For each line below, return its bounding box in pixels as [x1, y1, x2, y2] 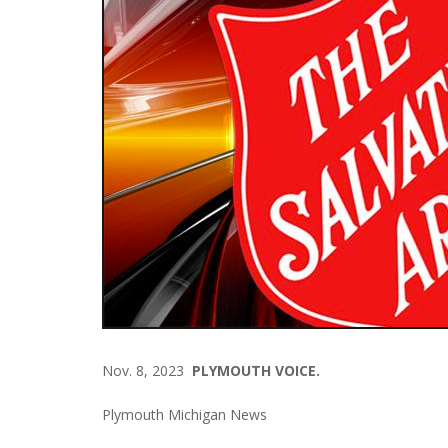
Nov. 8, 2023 [102, 360, 192, 380]
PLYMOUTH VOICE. [192, 360, 320, 380]
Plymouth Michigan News [102, 404, 267, 424]
